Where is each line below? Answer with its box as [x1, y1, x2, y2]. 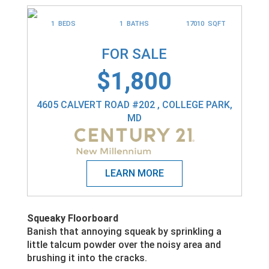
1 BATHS [119, 19, 150, 28]
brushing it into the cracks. [26, 252, 147, 264]
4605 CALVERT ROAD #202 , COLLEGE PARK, [36, 98, 232, 110]
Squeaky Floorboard [26, 213, 118, 225]
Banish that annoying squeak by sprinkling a [26, 226, 222, 238]
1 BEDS [50, 19, 76, 28]
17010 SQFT [186, 19, 226, 28]
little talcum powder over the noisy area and [26, 239, 221, 251]
